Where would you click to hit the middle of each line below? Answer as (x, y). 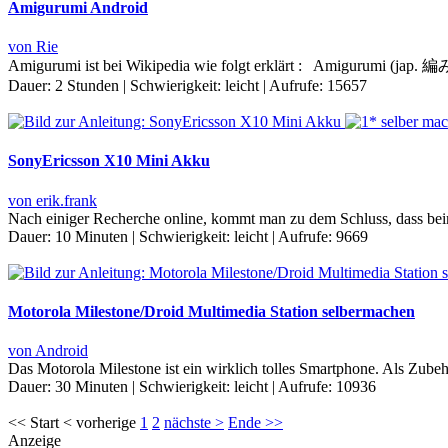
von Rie (33, 47)
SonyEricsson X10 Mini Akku (109, 161)
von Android (48, 351)
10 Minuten (91, 236)
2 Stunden (87, 86)
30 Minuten (91, 387)
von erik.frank (52, 200)
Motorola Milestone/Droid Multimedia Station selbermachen (211, 311)
